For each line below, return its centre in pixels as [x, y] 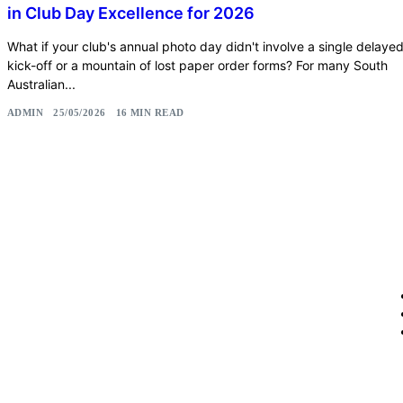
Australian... [41, 84]
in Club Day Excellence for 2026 [131, 13]
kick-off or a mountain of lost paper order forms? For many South [197, 65]
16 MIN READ [150, 113]
